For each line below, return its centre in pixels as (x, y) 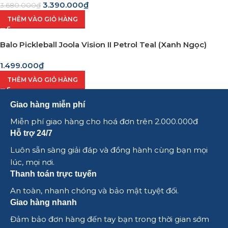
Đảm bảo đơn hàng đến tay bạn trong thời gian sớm (110, 219)
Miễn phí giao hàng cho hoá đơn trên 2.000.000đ (105, 122)
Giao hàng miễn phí (48, 105)
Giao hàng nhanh (44, 203)
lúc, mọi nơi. (32, 162)
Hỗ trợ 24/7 (31, 133)
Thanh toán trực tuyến (53, 174)
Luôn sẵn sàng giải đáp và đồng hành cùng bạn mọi (109, 150)
